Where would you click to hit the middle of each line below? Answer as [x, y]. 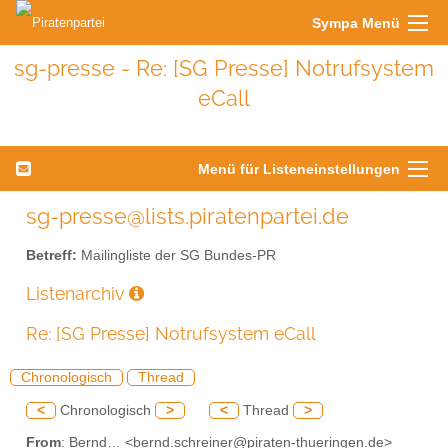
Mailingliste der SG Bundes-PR [176, 255]
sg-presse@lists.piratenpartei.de [187, 216]
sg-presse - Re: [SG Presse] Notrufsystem [224, 68]
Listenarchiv [77, 293]
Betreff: [51, 255]
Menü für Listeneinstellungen [299, 169]
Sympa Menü [356, 23]
